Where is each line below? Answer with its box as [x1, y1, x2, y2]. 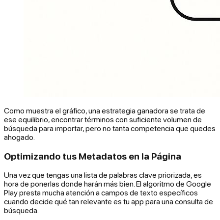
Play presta [4, 188, 42, 197]
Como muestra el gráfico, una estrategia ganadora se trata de [4, 106, 205, 115]
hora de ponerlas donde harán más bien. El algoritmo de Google [4, 179, 211, 189]
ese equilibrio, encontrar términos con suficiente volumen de [4, 114, 202, 124]
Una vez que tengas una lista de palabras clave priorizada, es [4, 170, 202, 180]
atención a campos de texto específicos [64, 188, 198, 197]
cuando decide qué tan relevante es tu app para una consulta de [4, 197, 213, 206]
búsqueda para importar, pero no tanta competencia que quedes [4, 123, 216, 133]
